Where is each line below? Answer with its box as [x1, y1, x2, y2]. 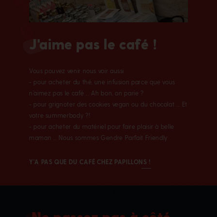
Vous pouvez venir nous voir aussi [29, 66, 124, 74]
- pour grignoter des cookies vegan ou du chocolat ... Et [29, 100, 187, 108]
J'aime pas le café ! [29, 35, 157, 52]
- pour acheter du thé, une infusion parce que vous [29, 77, 176, 85]
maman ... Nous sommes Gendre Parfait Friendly [29, 133, 168, 141]
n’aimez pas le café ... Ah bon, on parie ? [29, 89, 144, 96]
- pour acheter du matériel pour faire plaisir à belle [29, 122, 174, 130]
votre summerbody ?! [29, 111, 91, 119]
